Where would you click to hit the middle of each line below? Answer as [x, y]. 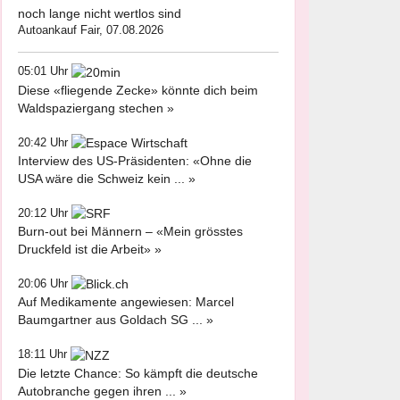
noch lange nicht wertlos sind [100, 14]
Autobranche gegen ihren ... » [102, 391]
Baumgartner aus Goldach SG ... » [116, 320]
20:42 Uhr [45, 142]
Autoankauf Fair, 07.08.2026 [91, 30]
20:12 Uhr [45, 212]
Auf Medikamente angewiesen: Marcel [126, 302]
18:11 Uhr [44, 354]
